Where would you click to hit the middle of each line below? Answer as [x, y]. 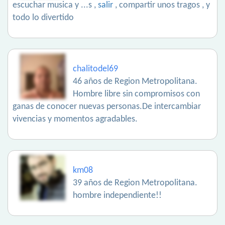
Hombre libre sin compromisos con [136, 94]
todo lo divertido [43, 18]
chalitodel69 [95, 69]
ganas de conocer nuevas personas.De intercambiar [107, 107]
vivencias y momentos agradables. [75, 120]
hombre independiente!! [117, 196]
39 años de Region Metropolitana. [135, 183]
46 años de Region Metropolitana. [135, 82]
